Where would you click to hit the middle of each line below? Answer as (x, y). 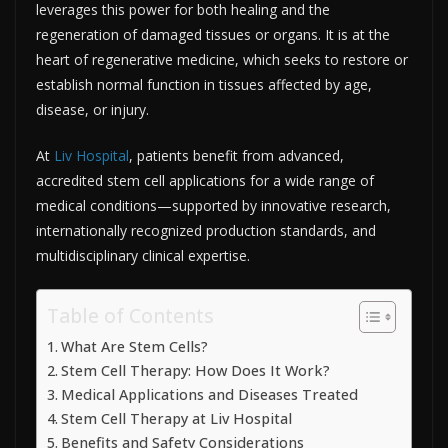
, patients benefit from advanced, (236, 155)
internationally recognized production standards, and (206, 230)
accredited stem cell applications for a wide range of (205, 180)
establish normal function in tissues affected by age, (204, 84)
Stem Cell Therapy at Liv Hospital (176, 418)
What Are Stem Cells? (134, 346)
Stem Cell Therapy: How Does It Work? (195, 370)
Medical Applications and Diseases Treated (209, 394)
